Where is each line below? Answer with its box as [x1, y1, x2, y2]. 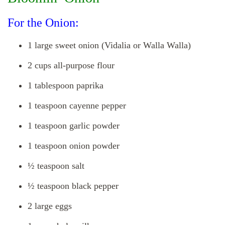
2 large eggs [28, 201, 72, 211]
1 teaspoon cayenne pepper [28, 100, 126, 111]
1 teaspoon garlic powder [28, 121, 120, 131]
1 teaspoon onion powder [28, 141, 120, 151]
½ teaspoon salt [28, 161, 84, 171]
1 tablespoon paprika [28, 80, 103, 91]
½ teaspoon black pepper [28, 181, 119, 191]
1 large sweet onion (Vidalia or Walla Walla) [28, 40, 191, 51]
